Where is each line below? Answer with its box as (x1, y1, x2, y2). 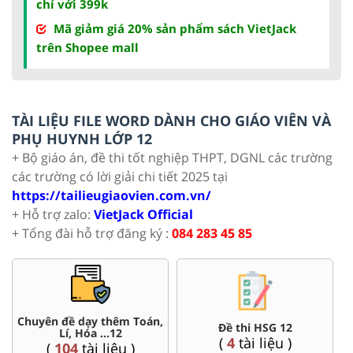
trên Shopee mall (36, 39, 139, 56)
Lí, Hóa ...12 (58, 325, 122, 341)
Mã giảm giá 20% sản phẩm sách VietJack (54, 20, 296, 37)
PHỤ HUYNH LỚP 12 (12, 129, 152, 149)
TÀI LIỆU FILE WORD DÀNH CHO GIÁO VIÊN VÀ (12, 111, 331, 131)
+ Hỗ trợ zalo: (12, 206, 94, 224)
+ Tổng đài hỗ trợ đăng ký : (12, 225, 172, 243)
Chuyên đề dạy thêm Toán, (17, 314, 163, 329)
